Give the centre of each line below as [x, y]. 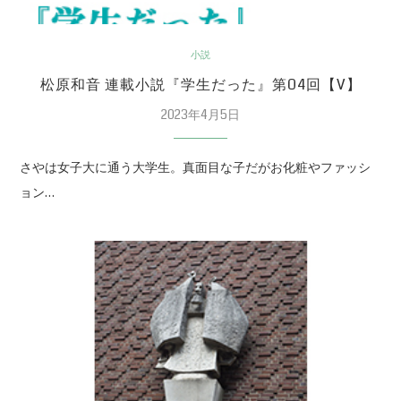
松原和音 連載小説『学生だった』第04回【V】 [200, 84]
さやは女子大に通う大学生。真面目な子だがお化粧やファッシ [196, 167]
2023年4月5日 [200, 114]
